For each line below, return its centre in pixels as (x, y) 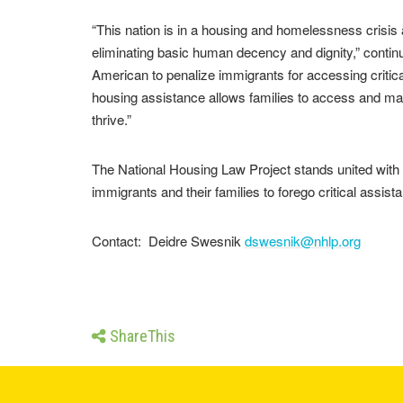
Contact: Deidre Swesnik (168, 241)
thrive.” (112, 119)
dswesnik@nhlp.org (303, 241)
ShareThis (143, 336)
